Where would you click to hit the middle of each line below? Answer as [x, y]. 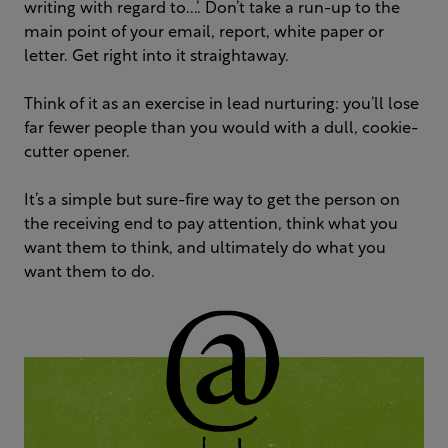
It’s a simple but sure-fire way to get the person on [212, 201]
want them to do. [89, 273]
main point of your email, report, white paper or [204, 33]
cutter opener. [77, 153]
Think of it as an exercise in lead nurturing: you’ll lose [221, 105]
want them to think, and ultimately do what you [205, 249]
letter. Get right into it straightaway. [156, 57]
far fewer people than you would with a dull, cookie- [221, 129]
